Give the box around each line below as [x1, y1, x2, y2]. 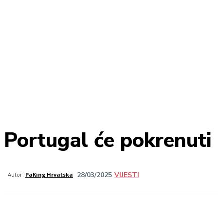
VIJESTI [114, 170, 139, 180]
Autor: [8, 171, 24, 178]
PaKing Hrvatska [25, 171, 73, 178]
